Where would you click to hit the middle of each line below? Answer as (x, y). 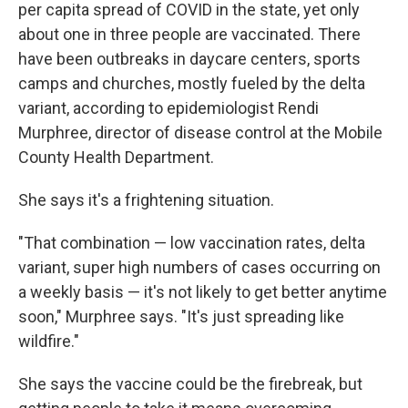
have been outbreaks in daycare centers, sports (189, 59)
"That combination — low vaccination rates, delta (192, 243)
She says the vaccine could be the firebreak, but (190, 384)
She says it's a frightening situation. (146, 200)
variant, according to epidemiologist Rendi (168, 108)
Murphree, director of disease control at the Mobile (200, 133)
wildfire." (49, 341)
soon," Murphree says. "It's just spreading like (181, 316)
